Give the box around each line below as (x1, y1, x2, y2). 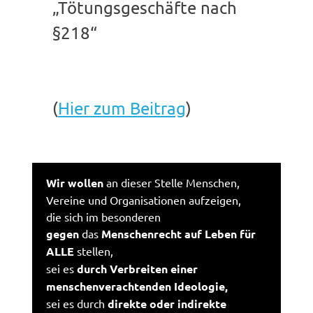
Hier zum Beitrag (57, 97, 186, 118)
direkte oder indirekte (108, 296, 227, 311)
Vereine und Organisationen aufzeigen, (46, 192, 242, 207)
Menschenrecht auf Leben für (99, 226, 256, 241)
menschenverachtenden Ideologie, (46, 278, 228, 293)
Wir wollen (46, 175, 104, 190)
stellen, (74, 243, 114, 258)
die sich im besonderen (46, 209, 161, 224)
